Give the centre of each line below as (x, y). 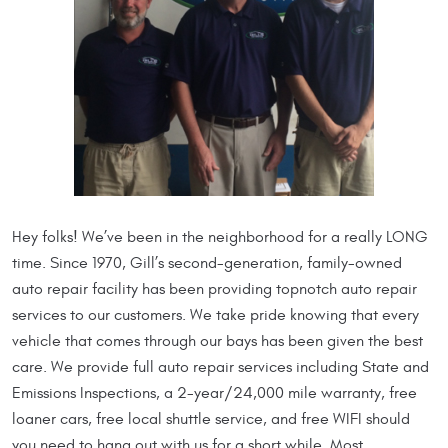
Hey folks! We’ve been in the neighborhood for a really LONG (220, 237)
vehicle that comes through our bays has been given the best (217, 341)
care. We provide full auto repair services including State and (220, 367)
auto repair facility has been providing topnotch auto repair (214, 289)
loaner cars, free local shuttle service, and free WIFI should (211, 419)
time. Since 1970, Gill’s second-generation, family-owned (207, 263)
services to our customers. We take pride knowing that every (215, 315)
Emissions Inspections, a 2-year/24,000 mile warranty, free (214, 393)
